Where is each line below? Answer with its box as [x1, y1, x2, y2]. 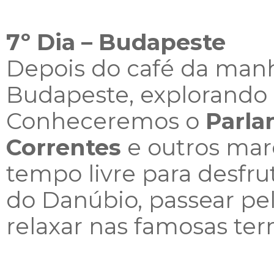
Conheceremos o [6, 108, 206, 135]
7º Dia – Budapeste [6, 29, 226, 56]
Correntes [6, 134, 121, 161]
